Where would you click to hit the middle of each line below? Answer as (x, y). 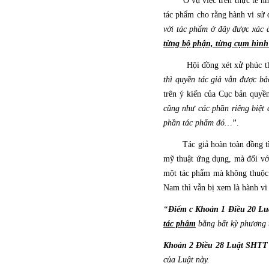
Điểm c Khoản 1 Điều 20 (213, 209)
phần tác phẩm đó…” (200, 123)
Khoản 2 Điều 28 (195, 245)
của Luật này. (186, 260)
